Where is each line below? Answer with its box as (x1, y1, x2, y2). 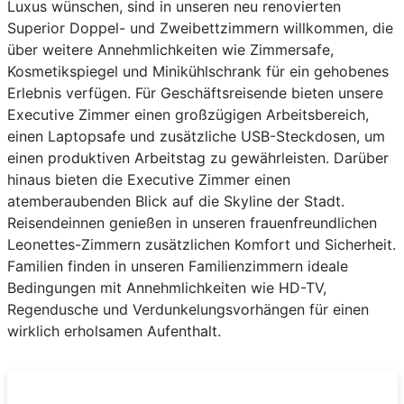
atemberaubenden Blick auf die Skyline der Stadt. (6, 191, 344, 210)
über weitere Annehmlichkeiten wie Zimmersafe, (6, 40, 334, 59)
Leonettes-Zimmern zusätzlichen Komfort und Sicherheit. (6, 234, 396, 253)
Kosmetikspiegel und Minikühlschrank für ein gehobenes (6, 61, 389, 80)
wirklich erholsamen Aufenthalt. (6, 321, 221, 340)
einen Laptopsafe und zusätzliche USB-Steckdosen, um (6, 126, 385, 145)
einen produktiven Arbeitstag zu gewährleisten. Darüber (6, 148, 389, 167)
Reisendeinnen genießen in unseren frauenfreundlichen (6, 213, 377, 232)
